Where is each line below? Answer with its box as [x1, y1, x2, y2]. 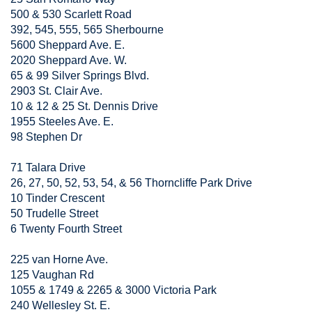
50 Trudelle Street [10, 208, 98, 219]
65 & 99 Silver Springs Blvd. [10, 70, 149, 81]
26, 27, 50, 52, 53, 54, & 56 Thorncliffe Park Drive [10, 177, 252, 189]
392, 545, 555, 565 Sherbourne [10, 24, 164, 36]
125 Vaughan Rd [10, 269, 94, 281]
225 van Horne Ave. [10, 253, 108, 265]
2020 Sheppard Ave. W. [10, 54, 127, 66]
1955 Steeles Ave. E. [10, 116, 114, 127]
